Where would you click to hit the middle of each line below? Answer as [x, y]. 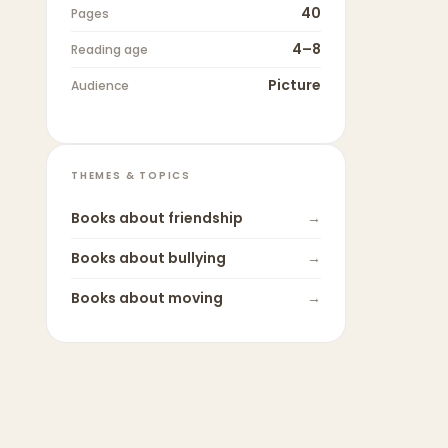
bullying [197, 258]
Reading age [109, 49]
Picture [294, 85]
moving [195, 298]
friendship [205, 218]
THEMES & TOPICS [131, 175]
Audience [100, 85]
